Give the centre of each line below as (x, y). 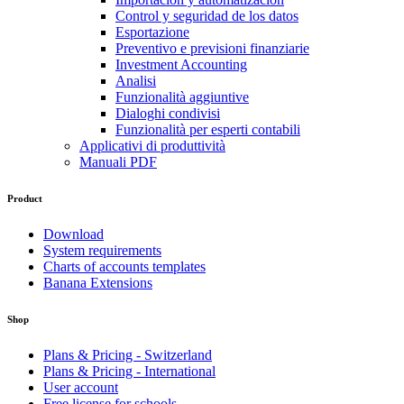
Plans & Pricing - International (129, 371)
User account (81, 387)
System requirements (102, 251)
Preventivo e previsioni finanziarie (212, 49)
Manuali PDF (118, 162)
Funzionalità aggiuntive (182, 97)
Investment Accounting (181, 65)
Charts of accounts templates (124, 267)
